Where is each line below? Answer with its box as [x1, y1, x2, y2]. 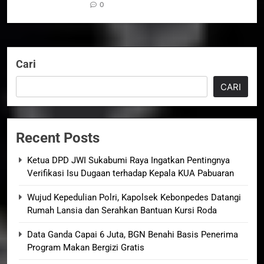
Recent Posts [16, 129, 100, 146]
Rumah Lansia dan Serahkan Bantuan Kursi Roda [27, 204, 217, 216]
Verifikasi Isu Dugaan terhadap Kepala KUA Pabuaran [27, 167, 234, 179]
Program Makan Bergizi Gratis [27, 242, 144, 253]
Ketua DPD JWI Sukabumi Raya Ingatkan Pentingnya [27, 154, 230, 166]
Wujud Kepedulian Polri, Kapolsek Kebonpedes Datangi [27, 192, 241, 203]
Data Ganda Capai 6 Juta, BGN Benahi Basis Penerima [27, 229, 238, 240]
